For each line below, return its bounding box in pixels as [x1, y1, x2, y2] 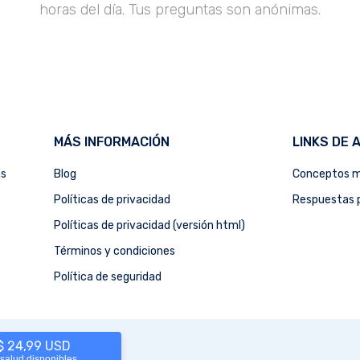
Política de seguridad [54, 270, 162, 284]
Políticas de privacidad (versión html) [54, 219, 245, 233]
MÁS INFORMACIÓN [54, 134, 170, 150]
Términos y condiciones [54, 244, 175, 259]
